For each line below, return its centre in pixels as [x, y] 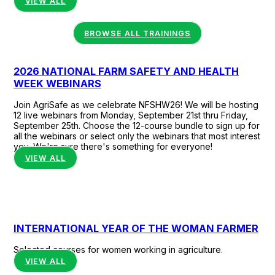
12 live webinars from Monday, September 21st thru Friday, [131, 115]
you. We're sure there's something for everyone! [113, 147]
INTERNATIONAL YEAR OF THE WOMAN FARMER [136, 228]
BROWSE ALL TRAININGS [137, 33]
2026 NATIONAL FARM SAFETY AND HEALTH [126, 71]
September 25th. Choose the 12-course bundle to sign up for [137, 126]
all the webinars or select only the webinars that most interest [137, 136]
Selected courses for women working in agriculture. [118, 250]
